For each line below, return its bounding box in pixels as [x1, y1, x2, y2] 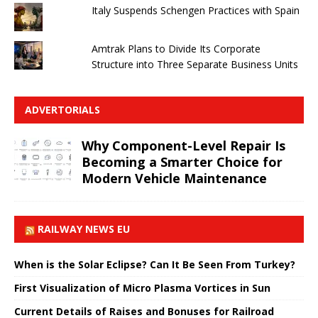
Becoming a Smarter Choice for [82, 153, 283, 170]
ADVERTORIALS [25, 102, 100, 116]
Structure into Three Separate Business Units [91, 57, 298, 71]
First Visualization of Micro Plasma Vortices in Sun [14, 280, 270, 295]
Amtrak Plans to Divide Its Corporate [91, 41, 261, 55]
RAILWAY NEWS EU [38, 221, 130, 236]
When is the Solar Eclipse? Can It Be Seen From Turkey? [14, 257, 295, 271]
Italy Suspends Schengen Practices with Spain [91, 3, 300, 17]
